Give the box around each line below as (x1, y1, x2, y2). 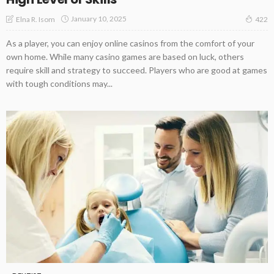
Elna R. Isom (16, 14, 55, 24)
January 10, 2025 (71, 14, 127, 24)
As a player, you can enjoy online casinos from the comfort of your (6, 37, 254, 48)
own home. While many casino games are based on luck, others (6, 51, 244, 62)
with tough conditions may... (6, 78, 113, 89)
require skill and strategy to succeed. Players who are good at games (6, 64, 267, 75)
